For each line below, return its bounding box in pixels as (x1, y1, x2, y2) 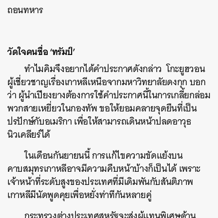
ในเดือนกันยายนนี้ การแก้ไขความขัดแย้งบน (24, 147, 183, 163)
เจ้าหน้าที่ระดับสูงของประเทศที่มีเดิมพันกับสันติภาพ (7, 174, 194, 190)
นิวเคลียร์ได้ (7, 127, 50, 143)
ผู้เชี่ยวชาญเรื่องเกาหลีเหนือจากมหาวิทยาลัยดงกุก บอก (7, 74, 206, 90)
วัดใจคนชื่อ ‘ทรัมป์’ (7, 43, 75, 60)
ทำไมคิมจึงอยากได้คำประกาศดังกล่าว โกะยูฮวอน (24, 61, 205, 77)
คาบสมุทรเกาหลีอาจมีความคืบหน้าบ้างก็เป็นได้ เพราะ (7, 161, 200, 177)
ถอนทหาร (7, 2, 43, 18)
